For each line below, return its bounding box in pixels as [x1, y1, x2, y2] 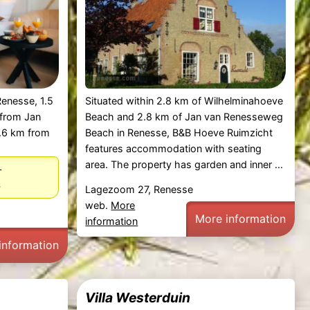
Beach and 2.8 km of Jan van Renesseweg [85, 111, 284, 123]
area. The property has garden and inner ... [85, 158, 284, 171]
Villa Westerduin [85, 289, 191, 306]
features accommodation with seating [85, 143, 262, 155]
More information [195, 211, 286, 226]
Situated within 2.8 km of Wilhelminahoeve [85, 95, 284, 107]
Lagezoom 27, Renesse [85, 183, 194, 195]
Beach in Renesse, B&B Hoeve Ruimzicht [85, 127, 273, 139]
